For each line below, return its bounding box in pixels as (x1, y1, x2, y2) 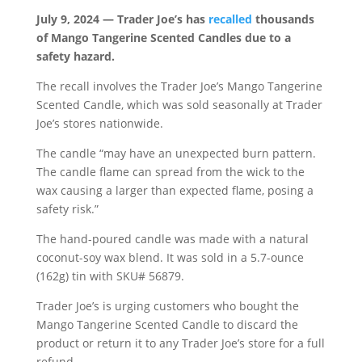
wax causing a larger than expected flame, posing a (36, 182, 314, 198)
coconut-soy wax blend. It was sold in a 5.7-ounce (36, 249, 304, 265)
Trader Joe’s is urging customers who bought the (36, 297, 299, 314)
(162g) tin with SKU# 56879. (36, 267, 184, 284)
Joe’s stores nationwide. (36, 115, 163, 131)
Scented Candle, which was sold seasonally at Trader (36, 96, 322, 112)
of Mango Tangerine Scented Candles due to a (36, 29, 291, 45)
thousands (251, 11, 314, 27)
